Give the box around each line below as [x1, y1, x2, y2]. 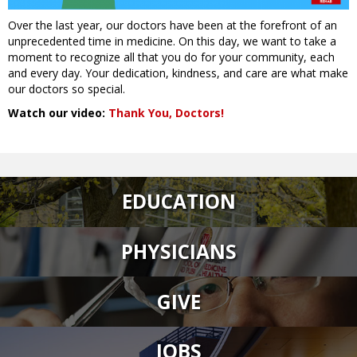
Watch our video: [8, 104, 108, 120]
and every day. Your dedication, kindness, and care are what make [8, 65, 348, 80]
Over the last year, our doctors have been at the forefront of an [8, 17, 337, 33]
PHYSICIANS [120, 237, 237, 265]
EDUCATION [121, 188, 236, 215]
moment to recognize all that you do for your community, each [8, 49, 335, 65]
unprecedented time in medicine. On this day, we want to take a [8, 33, 336, 49]
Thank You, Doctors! [108, 104, 227, 120]
